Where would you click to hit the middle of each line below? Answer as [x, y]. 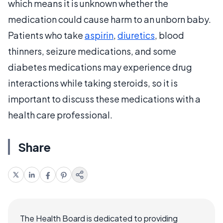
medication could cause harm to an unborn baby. [110, 19]
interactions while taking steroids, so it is [93, 83]
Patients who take [46, 35]
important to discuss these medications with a [104, 99]
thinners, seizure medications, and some [92, 51]
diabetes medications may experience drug [100, 67]
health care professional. [60, 114]
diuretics [136, 35]
